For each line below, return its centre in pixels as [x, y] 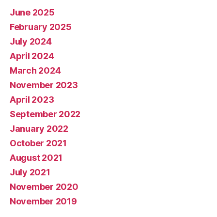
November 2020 [44, 187]
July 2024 [31, 42]
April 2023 [32, 100]
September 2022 [45, 114]
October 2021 [38, 143]
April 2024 [32, 56]
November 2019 [43, 201]
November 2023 [44, 85]
